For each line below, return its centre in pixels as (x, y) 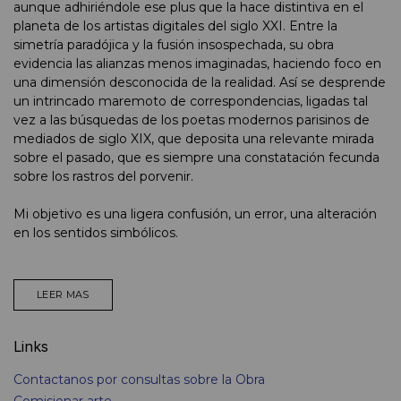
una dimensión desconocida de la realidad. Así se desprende (200, 83)
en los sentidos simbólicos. (96, 233)
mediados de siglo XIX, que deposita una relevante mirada (194, 139)
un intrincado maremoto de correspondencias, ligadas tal (191, 102)
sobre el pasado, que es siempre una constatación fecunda (196, 158)
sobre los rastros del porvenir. (103, 177)
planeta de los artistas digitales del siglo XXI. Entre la (175, 26)
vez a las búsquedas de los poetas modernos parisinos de (192, 120)
